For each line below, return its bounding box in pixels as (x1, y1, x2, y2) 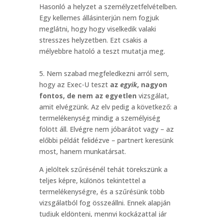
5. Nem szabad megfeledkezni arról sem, (39, 69, 169, 78)
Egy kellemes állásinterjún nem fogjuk (39, 13, 159, 22)
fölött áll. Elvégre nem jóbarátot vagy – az (39, 124, 174, 134)
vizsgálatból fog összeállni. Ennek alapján (39, 198, 170, 207)
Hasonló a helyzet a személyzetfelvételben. (39, 2, 177, 11)
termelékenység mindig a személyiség (39, 113, 160, 123)
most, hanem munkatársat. (39, 147, 126, 156)
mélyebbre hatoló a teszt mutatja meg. (39, 46, 165, 56)
